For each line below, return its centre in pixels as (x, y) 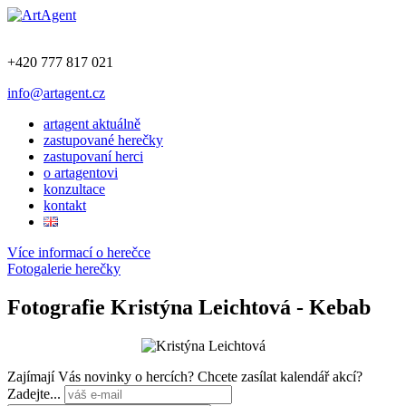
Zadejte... (36, 393)
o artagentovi (81, 173)
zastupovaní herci (93, 156)
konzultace (74, 189)
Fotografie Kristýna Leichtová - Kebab (189, 307)
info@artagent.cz (56, 93)
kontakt (65, 205)
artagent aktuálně (92, 124)
